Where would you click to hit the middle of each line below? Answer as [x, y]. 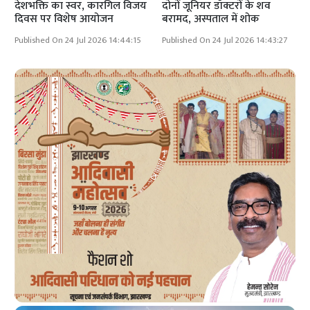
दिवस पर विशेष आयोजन [64, 19]
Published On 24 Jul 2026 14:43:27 [225, 40]
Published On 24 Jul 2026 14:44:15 [78, 40]
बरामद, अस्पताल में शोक [211, 19]
